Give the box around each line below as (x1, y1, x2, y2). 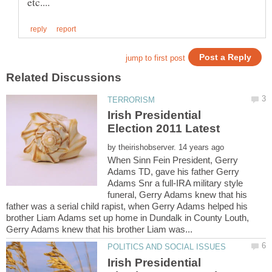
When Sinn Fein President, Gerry (107, 155, 239, 166)
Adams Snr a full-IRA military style (107, 178, 243, 189)
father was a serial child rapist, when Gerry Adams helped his (6, 201, 248, 212)
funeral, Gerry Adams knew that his (107, 189, 248, 200)
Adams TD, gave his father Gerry (107, 166, 240, 177)
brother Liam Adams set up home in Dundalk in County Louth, (6, 212, 249, 223)
